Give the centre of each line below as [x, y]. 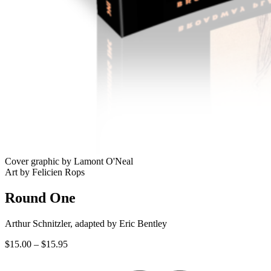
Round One [40, 198]
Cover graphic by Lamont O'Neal [69, 161]
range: [79, 254]
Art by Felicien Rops [45, 172]
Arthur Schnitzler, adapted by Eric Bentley [86, 223]
